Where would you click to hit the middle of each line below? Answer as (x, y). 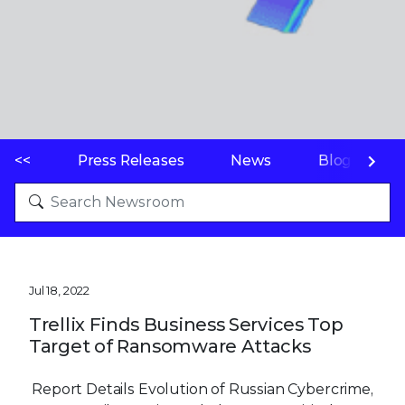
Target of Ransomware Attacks (170, 346)
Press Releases (131, 160)
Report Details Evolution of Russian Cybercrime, (202, 389)
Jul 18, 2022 (60, 290)
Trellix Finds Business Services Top (186, 324)
